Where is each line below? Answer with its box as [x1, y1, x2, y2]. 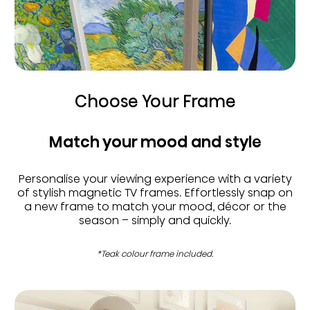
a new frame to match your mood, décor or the [24, 199, 286, 215]
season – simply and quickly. [79, 212, 231, 229]
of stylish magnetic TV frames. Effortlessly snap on [17, 185, 293, 201]
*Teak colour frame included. [97, 248, 213, 260]
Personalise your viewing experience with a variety [18, 171, 292, 188]
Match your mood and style [48, 131, 262, 154]
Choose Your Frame [74, 90, 236, 113]
